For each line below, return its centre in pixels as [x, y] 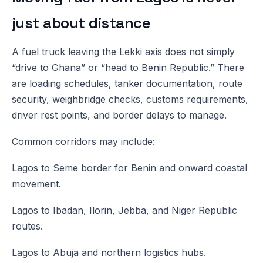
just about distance [81, 23]
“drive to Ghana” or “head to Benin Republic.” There [128, 67]
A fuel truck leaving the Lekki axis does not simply [123, 51]
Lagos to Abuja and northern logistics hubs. [109, 252]
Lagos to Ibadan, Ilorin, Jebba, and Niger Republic [124, 210]
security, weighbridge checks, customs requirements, [130, 99]
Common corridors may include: [83, 141]
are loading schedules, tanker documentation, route [127, 83]
